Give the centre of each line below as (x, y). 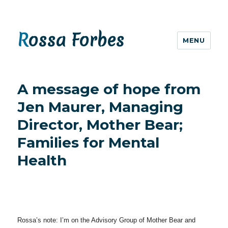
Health (42, 160)
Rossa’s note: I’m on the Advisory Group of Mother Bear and (107, 220)
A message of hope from (109, 89)
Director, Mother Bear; (100, 125)
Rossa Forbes (76, 40)
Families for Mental (89, 142)
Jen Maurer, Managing (101, 107)
